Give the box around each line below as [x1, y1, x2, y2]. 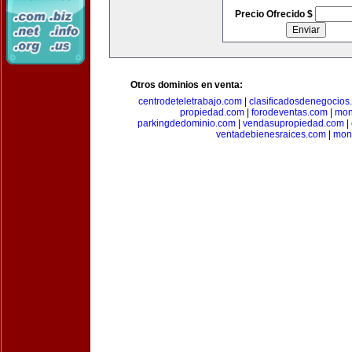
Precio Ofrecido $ [234, 9, 315, 20]
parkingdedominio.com [137, 118, 236, 129]
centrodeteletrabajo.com [138, 96, 242, 107]
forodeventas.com [251, 107, 328, 118]
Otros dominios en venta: [130, 79, 243, 90]
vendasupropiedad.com [242, 118, 344, 129]
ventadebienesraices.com [216, 129, 326, 140]
